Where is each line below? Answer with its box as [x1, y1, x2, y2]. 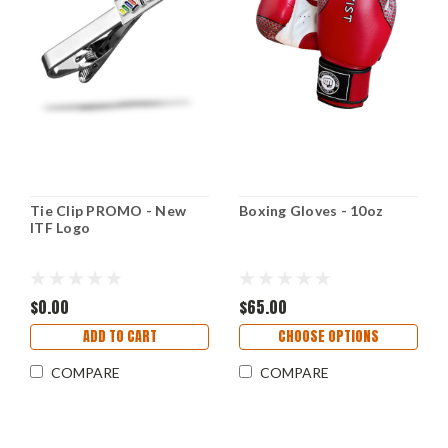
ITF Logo [30, 219, 90, 237]
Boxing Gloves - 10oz [239, 202, 383, 220]
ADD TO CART [82, 326, 157, 348]
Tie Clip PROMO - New [30, 202, 186, 220]
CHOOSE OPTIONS [278, 326, 379, 348]
